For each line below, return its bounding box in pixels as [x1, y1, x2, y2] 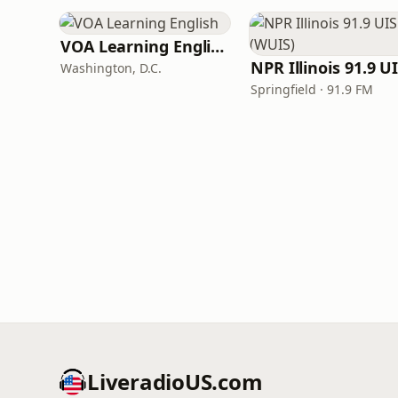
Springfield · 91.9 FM [251, 81, 373, 98]
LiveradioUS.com [87, 367, 263, 396]
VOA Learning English [211, 36, 225, 57]
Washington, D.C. [60, 60, 162, 76]
